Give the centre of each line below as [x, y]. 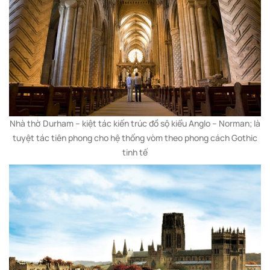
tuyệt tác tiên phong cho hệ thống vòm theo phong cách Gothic [135, 137]
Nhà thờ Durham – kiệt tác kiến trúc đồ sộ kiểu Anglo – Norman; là [135, 123]
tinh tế [135, 152]
